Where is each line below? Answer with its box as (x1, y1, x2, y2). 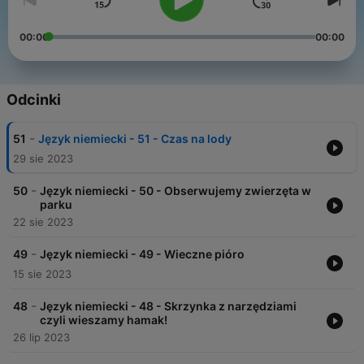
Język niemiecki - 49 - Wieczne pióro (40, 247, 245, 262)
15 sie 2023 (13, 267, 71, 281)
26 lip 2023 (13, 331, 70, 344)
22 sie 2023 (13, 215, 73, 229)
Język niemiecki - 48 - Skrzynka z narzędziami (40, 299, 297, 314)
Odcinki (6, 91, 61, 109)
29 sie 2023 (13, 152, 73, 166)
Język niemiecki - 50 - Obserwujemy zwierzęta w (40, 184, 311, 198)
